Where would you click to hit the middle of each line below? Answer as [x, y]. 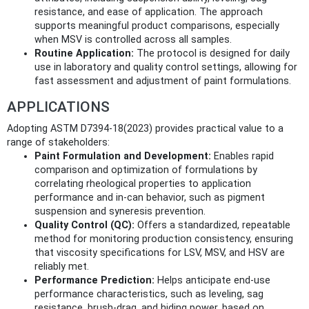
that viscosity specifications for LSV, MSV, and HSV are [160, 253]
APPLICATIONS [58, 107]
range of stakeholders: [58, 143]
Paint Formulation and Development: [123, 157]
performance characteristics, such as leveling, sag [149, 295]
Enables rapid [242, 157]
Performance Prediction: [94, 281]
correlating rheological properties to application [143, 184]
